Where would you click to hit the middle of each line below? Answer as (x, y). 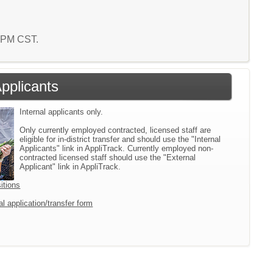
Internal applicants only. (62, 112)
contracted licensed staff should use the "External (108, 158)
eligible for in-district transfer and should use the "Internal (120, 140)
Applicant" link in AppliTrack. (70, 167)
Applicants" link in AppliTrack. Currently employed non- (117, 149)
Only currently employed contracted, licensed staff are (115, 130)
